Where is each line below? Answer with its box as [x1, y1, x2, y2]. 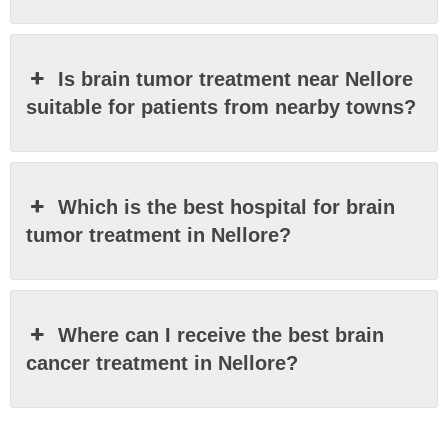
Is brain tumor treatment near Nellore [58, 67, 414, 90]
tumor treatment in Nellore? [26, 223, 291, 246]
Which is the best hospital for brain [58, 195, 396, 218]
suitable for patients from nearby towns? [26, 95, 416, 118]
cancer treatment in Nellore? [26, 351, 298, 374]
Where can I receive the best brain [58, 323, 385, 346]
